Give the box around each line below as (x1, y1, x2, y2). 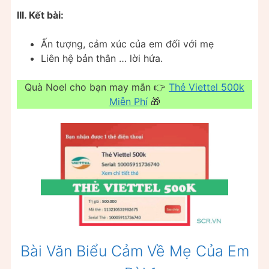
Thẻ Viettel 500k (169, 81, 244, 94)
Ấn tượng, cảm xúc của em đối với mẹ (41, 38, 214, 50)
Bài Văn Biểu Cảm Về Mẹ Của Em (20, 242, 249, 261)
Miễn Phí (109, 95, 148, 108)
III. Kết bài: (17, 9, 64, 22)
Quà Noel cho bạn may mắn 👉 (25, 81, 169, 94)
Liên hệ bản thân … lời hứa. (41, 52, 163, 65)
